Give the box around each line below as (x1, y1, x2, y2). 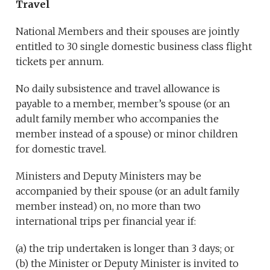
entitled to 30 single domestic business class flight (16, 40, 253, 53)
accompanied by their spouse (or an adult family (16, 185, 240, 198)
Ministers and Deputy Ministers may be (16, 170, 202, 183)
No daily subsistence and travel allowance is (16, 83, 221, 95)
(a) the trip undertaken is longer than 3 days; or (16, 242, 235, 255)
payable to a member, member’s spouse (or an (16, 98, 231, 110)
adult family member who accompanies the (16, 113, 219, 125)
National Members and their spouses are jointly (16, 25, 240, 38)
